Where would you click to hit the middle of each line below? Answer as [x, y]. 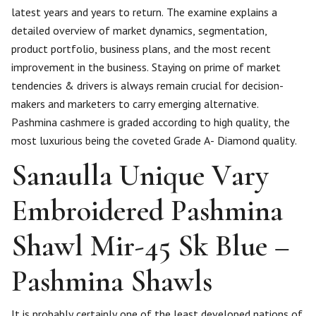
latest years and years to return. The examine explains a [144, 12]
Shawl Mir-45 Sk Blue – [151, 246]
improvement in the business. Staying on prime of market [146, 67]
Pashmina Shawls [112, 281]
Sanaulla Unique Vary [140, 175]
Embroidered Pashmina [147, 211]
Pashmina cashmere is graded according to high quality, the [151, 122]
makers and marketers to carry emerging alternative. [135, 104]
